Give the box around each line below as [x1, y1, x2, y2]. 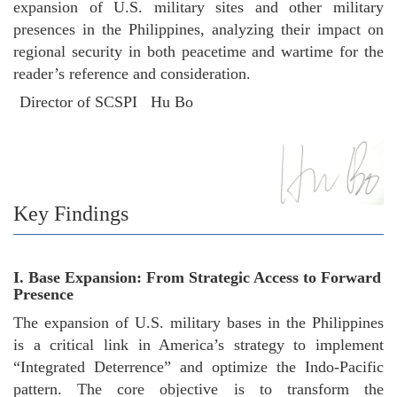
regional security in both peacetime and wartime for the [13, 43, 384, 60]
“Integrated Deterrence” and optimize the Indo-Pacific [13, 358, 384, 376]
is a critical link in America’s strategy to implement [13, 336, 384, 354]
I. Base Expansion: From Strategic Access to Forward [13, 269, 381, 286]
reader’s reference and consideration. [13, 65, 251, 82]
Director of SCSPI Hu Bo [19, 93, 384, 111]
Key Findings [13, 202, 128, 225]
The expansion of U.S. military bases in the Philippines [13, 314, 384, 331]
